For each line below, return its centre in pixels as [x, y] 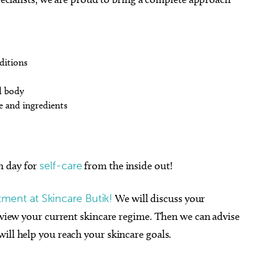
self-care [61, 166]
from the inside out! [127, 166]
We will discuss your [159, 198]
